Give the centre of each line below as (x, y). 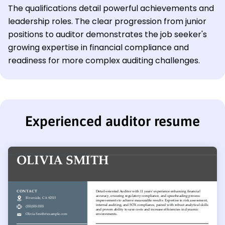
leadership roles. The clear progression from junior (107, 22)
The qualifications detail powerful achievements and (111, 9)
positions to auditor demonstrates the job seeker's (107, 35)
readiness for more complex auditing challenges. (104, 61)
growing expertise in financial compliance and (98, 48)
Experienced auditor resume (113, 121)
